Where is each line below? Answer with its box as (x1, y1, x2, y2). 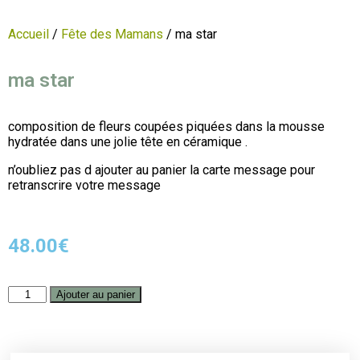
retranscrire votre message (8, 177, 161, 193)
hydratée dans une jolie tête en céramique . (8, 133, 247, 149)
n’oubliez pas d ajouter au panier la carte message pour (8, 162, 315, 178)
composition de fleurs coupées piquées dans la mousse (8, 118, 325, 134)
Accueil (8, 26, 49, 42)
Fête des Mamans (61, 26, 163, 42)
